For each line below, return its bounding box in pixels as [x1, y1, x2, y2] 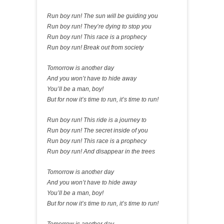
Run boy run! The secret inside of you [47, 127, 148, 134]
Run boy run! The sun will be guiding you [47, 12, 158, 19]
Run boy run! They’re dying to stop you [47, 23, 151, 30]
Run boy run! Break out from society [47, 44, 143, 51]
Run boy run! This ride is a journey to [47, 116, 146, 123]
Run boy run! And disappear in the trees [47, 148, 155, 155]
